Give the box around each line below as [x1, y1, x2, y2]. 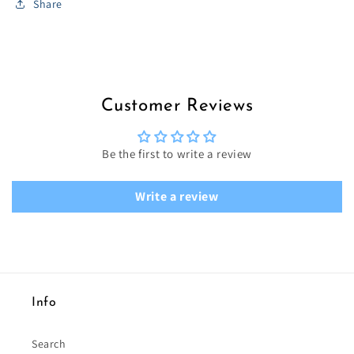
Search [32, 337, 66, 352]
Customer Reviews [100, 97, 254, 116]
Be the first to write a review [102, 146, 252, 162]
